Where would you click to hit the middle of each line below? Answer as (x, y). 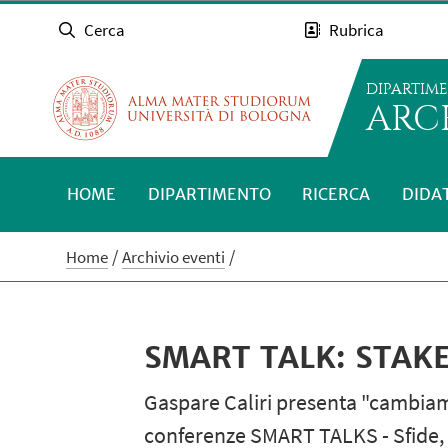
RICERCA (336, 193)
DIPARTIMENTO (209, 193)
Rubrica (357, 30)
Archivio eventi (174, 257)
